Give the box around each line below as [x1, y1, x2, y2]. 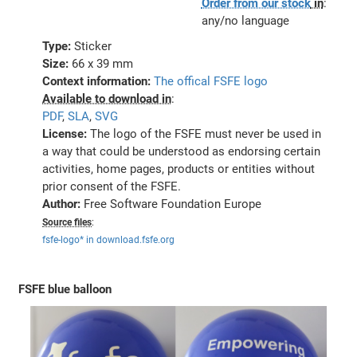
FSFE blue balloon [18, 281, 112, 296]
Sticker [74, 38, 112, 53]
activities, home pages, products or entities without [42, 161, 316, 176]
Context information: [42, 73, 155, 88]
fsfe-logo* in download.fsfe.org [42, 233, 175, 245]
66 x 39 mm [72, 56, 134, 71]
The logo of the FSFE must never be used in [90, 126, 322, 141]
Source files [42, 216, 92, 228]
